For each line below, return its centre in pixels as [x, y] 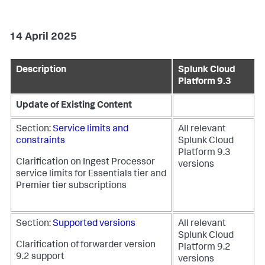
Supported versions [94, 224]
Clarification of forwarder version [86, 245]
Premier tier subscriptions [71, 186]
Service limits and [91, 130]
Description [41, 70]
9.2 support [40, 257]
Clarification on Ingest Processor [85, 163]
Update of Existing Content [74, 106]
